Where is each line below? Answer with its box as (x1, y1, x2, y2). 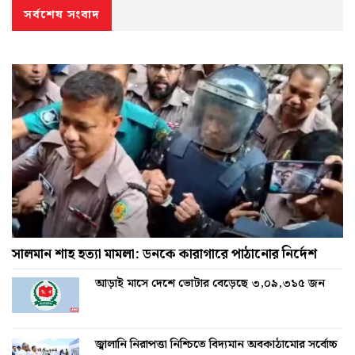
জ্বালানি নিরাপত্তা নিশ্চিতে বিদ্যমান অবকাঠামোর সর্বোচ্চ (95, 327, 338, 347)
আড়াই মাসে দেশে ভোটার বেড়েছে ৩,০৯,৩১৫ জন (95, 266, 325, 286)
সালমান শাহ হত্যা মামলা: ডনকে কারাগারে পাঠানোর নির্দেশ (12, 235, 317, 258)
